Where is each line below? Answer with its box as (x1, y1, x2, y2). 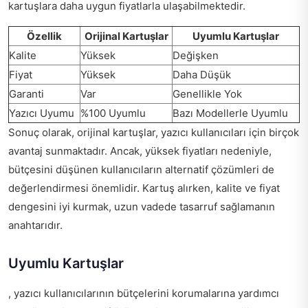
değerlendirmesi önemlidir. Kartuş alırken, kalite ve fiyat (8, 181, 280, 195)
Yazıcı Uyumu (9, 106, 74, 120)
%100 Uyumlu (80, 106, 146, 120)
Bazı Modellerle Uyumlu (173, 106, 288, 120)
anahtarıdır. (8, 218, 63, 232)
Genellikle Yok (173, 87, 242, 100)
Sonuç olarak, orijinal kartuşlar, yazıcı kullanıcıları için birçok (8, 125, 299, 139)
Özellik (27, 29, 62, 43)
